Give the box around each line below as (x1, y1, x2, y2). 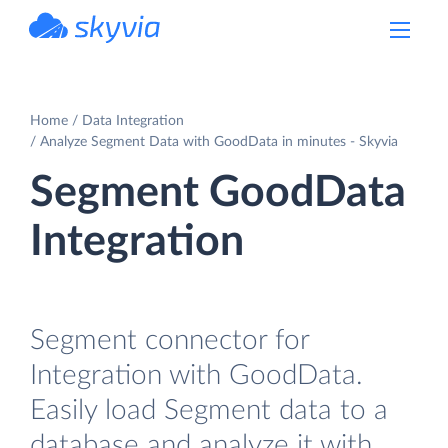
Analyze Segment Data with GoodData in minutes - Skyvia (40, 134, 398, 149)
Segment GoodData (30, 171, 406, 214)
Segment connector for (30, 325, 309, 355)
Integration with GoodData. (30, 360, 363, 390)
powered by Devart (73, 44, 161, 54)
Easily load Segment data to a (30, 395, 388, 425)
